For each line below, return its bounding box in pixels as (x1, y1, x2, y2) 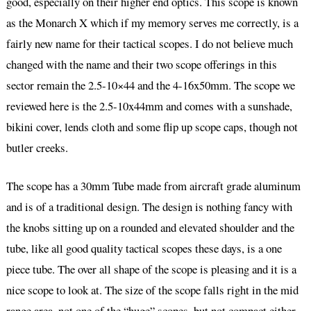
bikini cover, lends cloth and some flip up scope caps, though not (6, 118, 298, 135)
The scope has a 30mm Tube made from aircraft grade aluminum (6, 177, 301, 194)
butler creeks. (6, 139, 68, 155)
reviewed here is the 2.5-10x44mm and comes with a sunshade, (6, 97, 292, 114)
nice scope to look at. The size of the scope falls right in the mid (6, 281, 299, 298)
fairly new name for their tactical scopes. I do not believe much (6, 35, 293, 51)
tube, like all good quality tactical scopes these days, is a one (6, 239, 282, 256)
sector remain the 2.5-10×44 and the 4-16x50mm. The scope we (6, 76, 295, 93)
